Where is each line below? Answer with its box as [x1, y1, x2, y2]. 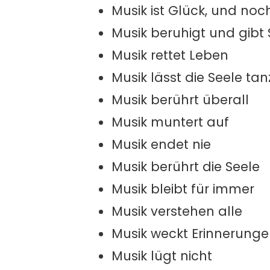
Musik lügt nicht [111, 247, 212, 265]
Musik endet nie [111, 136, 211, 153]
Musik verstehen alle [111, 202, 242, 220]
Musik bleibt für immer [111, 180, 254, 198]
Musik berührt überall [111, 91, 249, 108]
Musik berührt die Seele [111, 158, 260, 175]
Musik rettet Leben [111, 46, 228, 64]
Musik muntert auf [111, 113, 229, 131]
